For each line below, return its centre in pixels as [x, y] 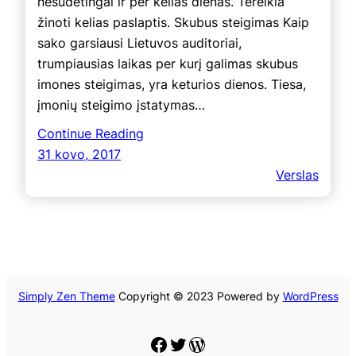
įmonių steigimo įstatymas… [121, 104]
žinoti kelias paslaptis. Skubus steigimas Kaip [173, 22]
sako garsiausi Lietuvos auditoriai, [139, 43]
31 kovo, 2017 [79, 154]
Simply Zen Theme [66, 296]
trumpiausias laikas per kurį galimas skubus [168, 63]
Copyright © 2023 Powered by [199, 296]
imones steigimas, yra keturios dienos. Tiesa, [172, 84]
